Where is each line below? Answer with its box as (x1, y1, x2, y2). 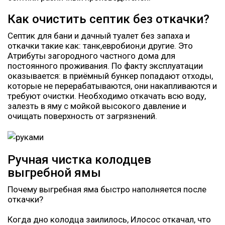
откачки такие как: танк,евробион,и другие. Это (8, 40, 193, 51)
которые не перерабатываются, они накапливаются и (8, 80, 217, 91)
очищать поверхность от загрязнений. (8, 110, 157, 121)
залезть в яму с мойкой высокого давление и (8, 100, 186, 111)
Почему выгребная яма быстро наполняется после (8, 184, 206, 194)
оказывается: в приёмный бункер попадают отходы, (8, 70, 213, 81)
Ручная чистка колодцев (8, 152, 151, 167)
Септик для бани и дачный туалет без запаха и (8, 30, 190, 41)
